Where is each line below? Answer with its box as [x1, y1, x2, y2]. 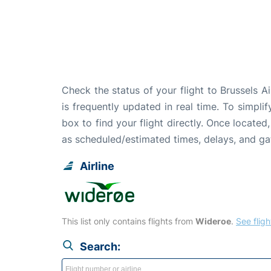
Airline [80, 159, 114, 172]
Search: [80, 240, 120, 253]
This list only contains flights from [62, 215, 195, 226]
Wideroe [195, 215, 231, 226]
